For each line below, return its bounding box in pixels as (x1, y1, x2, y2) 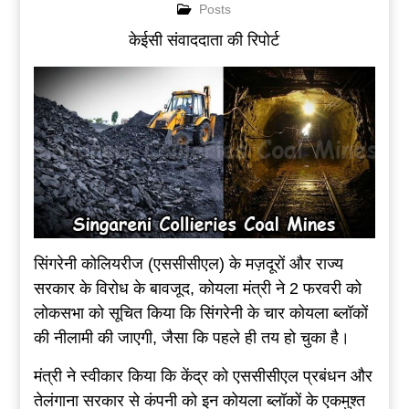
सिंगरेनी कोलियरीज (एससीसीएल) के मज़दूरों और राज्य (33, 254, 343, 273)
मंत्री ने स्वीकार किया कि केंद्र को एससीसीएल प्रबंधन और (33, 366, 372, 385)
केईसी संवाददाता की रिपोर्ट (129, 31, 280, 50)
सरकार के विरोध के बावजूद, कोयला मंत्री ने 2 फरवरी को (33, 278, 362, 298)
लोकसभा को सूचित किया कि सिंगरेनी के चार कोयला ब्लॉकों (33, 303, 368, 322)
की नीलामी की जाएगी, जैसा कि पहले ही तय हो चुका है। (33, 328, 350, 347)
